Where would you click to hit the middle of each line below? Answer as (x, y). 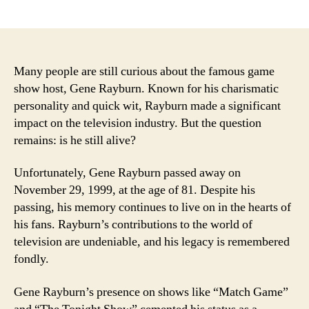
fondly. (31, 259)
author (79, 8)
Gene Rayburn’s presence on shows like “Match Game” (151, 292)
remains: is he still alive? (75, 140)
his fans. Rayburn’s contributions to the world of (133, 225)
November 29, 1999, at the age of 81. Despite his (134, 190)
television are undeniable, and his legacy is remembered (152, 242)
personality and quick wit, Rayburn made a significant (147, 106)
